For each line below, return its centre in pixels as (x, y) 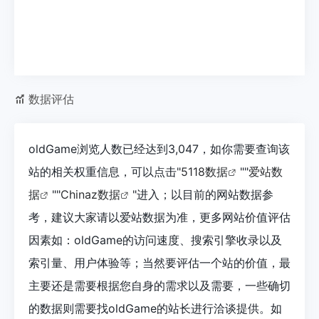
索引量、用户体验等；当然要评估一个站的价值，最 (159, 262)
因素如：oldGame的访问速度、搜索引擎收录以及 (155, 240)
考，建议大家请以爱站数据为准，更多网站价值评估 (159, 217)
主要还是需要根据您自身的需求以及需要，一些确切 (159, 285)
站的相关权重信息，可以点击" (105, 171)
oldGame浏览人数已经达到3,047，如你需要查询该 (159, 148)
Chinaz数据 (90, 194)
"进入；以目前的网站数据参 (203, 194)
